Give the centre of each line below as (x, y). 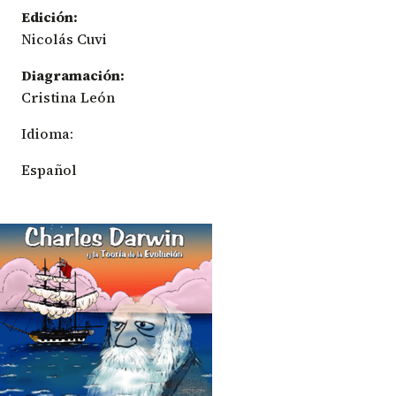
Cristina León (68, 97)
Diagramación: (73, 75)
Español (49, 169)
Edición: (49, 16)
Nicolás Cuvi (64, 38)
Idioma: (47, 133)
